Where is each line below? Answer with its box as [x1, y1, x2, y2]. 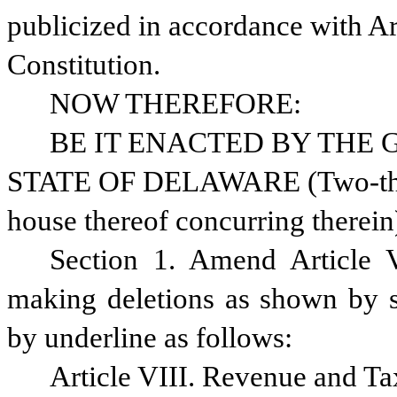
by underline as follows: [7, 322, 292, 354]
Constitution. [7, 49, 160, 81]
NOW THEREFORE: [50, 88, 301, 120]
